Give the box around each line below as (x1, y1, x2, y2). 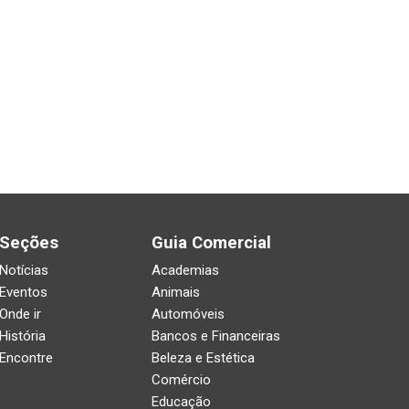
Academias (151, 261, 219, 278)
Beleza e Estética (151, 349, 255, 366)
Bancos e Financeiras (151, 327, 280, 344)
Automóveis (151, 305, 225, 322)
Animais (151, 283, 200, 300)
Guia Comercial (151, 232, 271, 253)
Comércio (151, 371, 211, 388)
